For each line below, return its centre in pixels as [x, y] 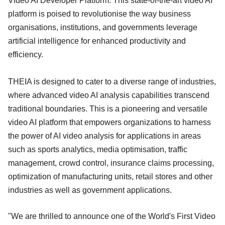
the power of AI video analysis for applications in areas [104, 136]
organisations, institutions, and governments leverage [103, 27]
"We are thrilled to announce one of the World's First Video [112, 216]
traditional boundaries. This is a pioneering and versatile [108, 108]
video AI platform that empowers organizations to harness [109, 122]
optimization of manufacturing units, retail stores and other [110, 176]
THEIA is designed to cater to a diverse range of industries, [112, 81]
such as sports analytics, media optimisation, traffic [98, 149]
